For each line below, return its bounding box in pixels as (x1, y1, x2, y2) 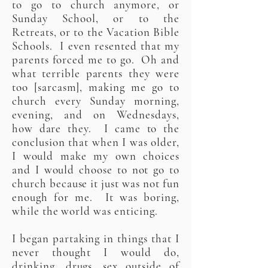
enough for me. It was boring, (12, 190, 179, 204)
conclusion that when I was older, (12, 135, 179, 149)
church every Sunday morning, (12, 94, 179, 108)
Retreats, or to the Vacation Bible (12, 25, 179, 39)
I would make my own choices (12, 149, 179, 163)
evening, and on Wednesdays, (12, 108, 179, 121)
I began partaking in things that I (12, 232, 179, 245)
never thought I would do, (12, 245, 179, 259)
